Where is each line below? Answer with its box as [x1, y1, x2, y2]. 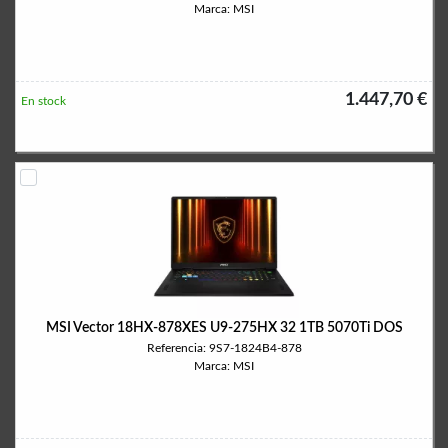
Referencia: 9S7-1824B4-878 [146, 342, 302, 354]
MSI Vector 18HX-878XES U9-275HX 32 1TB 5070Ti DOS [45, 321, 403, 335]
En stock [21, 95, 66, 107]
